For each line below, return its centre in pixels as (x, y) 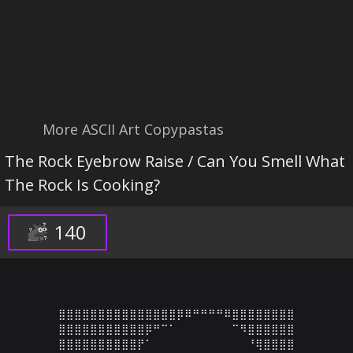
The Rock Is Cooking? (82, 185)
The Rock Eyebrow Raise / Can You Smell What (175, 161)
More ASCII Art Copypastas (133, 129)
